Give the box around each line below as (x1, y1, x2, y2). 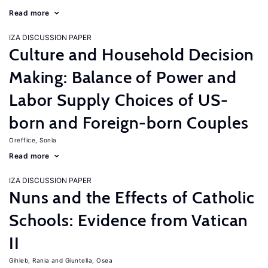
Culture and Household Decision (9, 44, 255, 65)
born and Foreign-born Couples (9, 112, 249, 133)
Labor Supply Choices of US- (9, 90, 229, 110)
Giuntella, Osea (65, 257, 112, 264)
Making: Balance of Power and (9, 67, 237, 87)
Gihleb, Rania (9, 257, 50, 264)
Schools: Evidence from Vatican (9, 210, 249, 230)
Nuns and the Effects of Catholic (9, 187, 255, 208)
